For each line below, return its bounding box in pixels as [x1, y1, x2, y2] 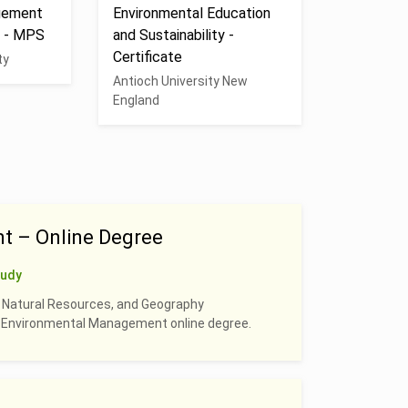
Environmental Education [112, 5, 270, 22]
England [112, 93, 159, 107]
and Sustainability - [112, 26, 234, 44]
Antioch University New [112, 74, 248, 88]
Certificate [112, 48, 182, 66]
